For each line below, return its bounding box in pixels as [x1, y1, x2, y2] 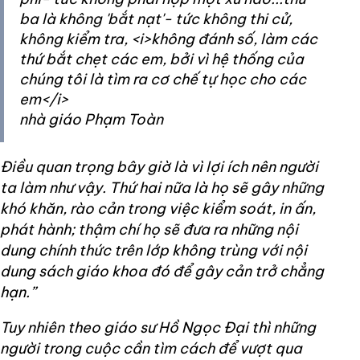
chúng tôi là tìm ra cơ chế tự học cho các [19, 69, 306, 88]
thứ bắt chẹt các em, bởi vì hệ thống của [19, 49, 304, 68]
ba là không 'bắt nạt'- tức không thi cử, [19, 9, 292, 28]
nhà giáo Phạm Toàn [19, 109, 163, 129]
